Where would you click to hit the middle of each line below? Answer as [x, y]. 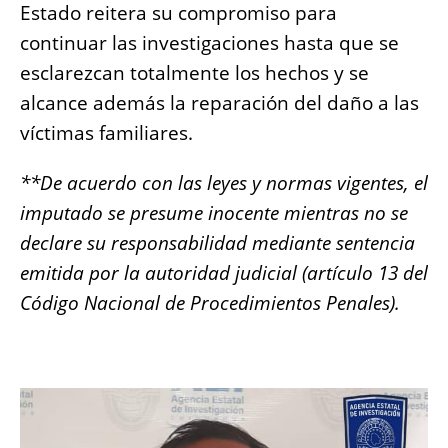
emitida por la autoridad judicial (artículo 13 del [224, 273]
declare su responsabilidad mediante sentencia [217, 243]
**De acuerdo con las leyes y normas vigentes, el [224, 183]
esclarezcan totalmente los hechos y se [194, 73]
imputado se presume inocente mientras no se [214, 213]
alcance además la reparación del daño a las [219, 103]
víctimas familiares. [106, 133]
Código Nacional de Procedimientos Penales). [215, 303]
